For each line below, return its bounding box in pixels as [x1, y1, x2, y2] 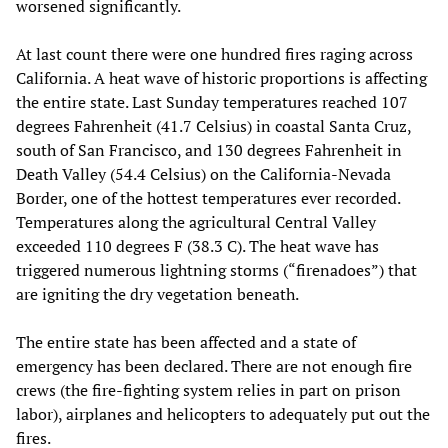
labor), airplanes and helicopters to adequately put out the [16, 402, 430, 425]
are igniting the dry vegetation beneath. [16, 282, 299, 305]
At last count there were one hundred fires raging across [16, 42, 413, 65]
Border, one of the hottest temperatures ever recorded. [16, 186, 400, 209]
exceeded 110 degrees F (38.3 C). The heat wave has [16, 234, 379, 257]
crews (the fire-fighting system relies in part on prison [16, 378, 401, 401]
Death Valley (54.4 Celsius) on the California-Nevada [16, 162, 391, 185]
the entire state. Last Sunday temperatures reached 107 [16, 90, 408, 113]
